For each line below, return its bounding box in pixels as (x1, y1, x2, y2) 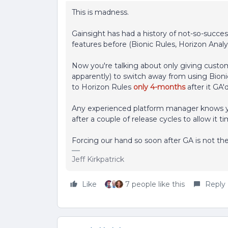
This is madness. (72, 8, 129, 17)
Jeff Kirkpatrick (72, 155, 124, 164)
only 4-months (133, 82, 185, 92)
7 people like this (125, 180, 185, 189)
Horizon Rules (81, 82, 133, 92)
